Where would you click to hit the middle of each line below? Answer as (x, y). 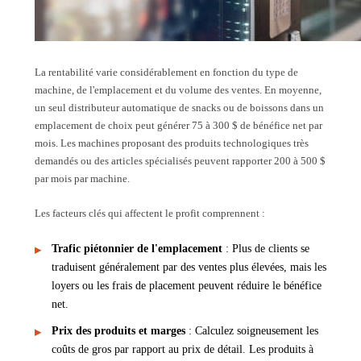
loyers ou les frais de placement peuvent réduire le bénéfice (187, 285)
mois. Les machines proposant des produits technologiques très (172, 143)
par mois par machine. (82, 178)
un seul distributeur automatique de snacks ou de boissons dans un (179, 107)
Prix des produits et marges (118, 331)
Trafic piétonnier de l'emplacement (137, 248)
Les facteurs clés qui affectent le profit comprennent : (150, 213)
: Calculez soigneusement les (252, 331)
